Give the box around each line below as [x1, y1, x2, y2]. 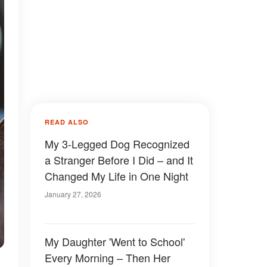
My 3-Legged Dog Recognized [45, 136, 190, 151]
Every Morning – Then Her [45, 250, 170, 265]
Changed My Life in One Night [45, 168, 188, 184]
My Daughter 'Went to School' [45, 234, 185, 249]
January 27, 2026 [45, 189, 101, 199]
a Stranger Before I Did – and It [45, 152, 193, 167]
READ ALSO [45, 117, 89, 126]
